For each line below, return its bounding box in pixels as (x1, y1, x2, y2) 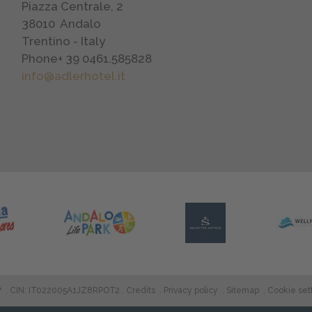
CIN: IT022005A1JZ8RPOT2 (10, 285, 120, 295)
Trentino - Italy (21, 34, 105, 48)
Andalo (59, 17, 101, 31)
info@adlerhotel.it (21, 69, 125, 83)
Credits (126, 285, 156, 295)
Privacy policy (164, 285, 219, 295)
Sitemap (226, 285, 260, 295)
